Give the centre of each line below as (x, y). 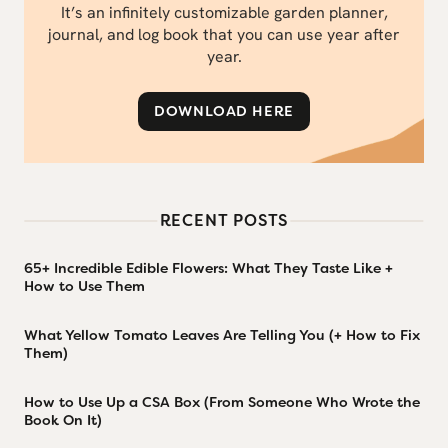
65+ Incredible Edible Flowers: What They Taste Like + (208, 268)
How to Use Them (84, 286)
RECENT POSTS (224, 221)
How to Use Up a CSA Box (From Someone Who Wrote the (222, 402)
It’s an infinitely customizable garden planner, (224, 13)
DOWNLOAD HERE (224, 112)
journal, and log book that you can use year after (224, 35)
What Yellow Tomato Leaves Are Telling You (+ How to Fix (222, 335)
